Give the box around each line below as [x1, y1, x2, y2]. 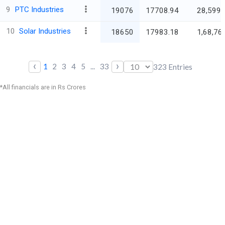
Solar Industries [19, 26, 71, 36]
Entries [167, 62, 193, 71]
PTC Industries [15, 5, 64, 14]
